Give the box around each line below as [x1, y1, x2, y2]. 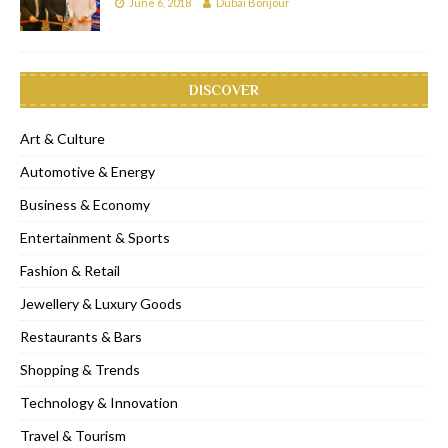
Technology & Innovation [20, 394, 178, 412]
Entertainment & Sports [20, 229, 170, 247]
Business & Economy [20, 196, 150, 214]
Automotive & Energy [20, 163, 155, 181]
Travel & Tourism [20, 427, 126, 445]
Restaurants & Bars [20, 328, 142, 346]
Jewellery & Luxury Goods [20, 295, 182, 313]
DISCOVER [189, 82, 259, 99]
